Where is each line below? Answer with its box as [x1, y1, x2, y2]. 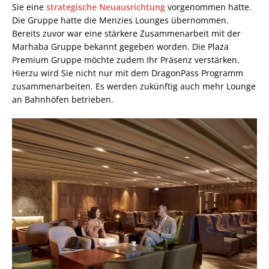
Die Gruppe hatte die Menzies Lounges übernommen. [12, 14, 229, 26]
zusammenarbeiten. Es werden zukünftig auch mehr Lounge [12, 80, 256, 92]
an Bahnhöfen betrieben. [12, 93, 113, 105]
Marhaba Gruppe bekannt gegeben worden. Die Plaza [12, 40, 229, 52]
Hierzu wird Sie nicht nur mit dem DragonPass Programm [12, 67, 243, 79]
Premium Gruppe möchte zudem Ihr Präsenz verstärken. [12, 53, 240, 65]
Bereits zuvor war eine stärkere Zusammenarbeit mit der [12, 27, 241, 39]
